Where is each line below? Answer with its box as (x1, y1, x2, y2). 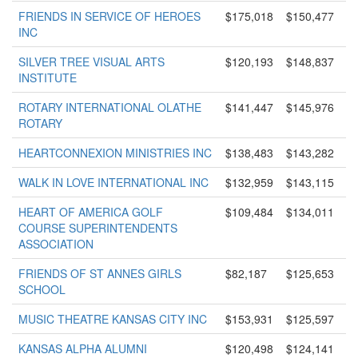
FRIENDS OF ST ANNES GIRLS (18, 265, 181, 281)
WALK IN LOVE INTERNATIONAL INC (18, 174, 209, 190)
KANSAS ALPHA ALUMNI (18, 340, 147, 356)
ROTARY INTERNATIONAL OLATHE (18, 99, 201, 115)
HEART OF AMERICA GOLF (18, 204, 163, 220)
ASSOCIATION (18, 236, 93, 252)
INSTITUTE (18, 70, 77, 86)
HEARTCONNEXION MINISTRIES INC (18, 145, 212, 161)
